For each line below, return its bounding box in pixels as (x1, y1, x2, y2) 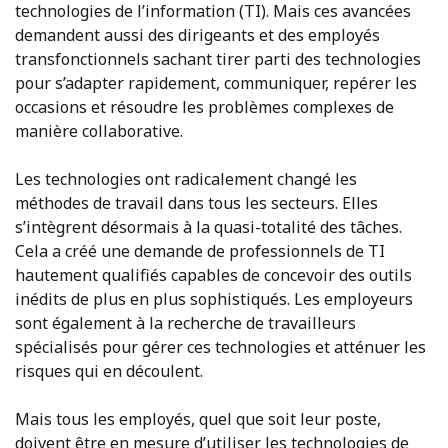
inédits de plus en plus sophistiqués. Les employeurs (15, 287, 413, 310)
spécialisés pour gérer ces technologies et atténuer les (15, 335, 426, 358)
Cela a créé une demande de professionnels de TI (15, 239, 385, 262)
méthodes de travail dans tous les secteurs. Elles (15, 191, 378, 214)
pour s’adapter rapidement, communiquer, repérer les (15, 71, 417, 94)
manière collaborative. (15, 119, 183, 142)
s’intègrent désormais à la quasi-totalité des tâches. (15, 215, 402, 238)
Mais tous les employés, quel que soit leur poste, (15, 407, 381, 430)
